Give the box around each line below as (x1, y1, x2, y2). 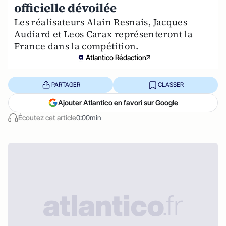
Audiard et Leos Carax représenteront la (14, 27, 193, 40)
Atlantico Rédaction (86, 52, 146, 62)
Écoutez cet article (18, 112, 76, 122)
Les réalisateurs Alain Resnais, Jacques (14, 15, 188, 28)
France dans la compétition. (14, 39, 139, 52)
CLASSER (157, 81, 184, 89)
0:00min (76, 112, 101, 122)
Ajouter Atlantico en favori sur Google (58, 98, 178, 107)
